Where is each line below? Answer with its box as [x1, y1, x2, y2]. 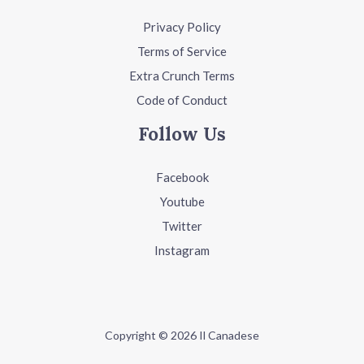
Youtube [159, 193, 205, 209]
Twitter [162, 218, 202, 233]
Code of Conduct [136, 92, 227, 107]
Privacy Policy [143, 19, 221, 34]
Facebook [155, 169, 209, 184]
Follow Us [138, 121, 226, 145]
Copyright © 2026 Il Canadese [105, 327, 259, 342]
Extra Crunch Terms [129, 67, 235, 83]
